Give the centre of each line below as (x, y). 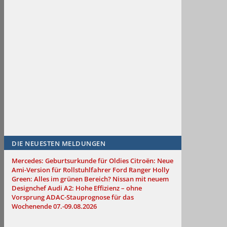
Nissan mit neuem (141, 179)
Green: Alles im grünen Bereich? (61, 179)
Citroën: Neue (152, 161)
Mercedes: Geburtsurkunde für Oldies (70, 161)
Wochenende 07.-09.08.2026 (54, 206)
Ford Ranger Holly (141, 170)
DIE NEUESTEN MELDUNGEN (59, 144)
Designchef (29, 188)
